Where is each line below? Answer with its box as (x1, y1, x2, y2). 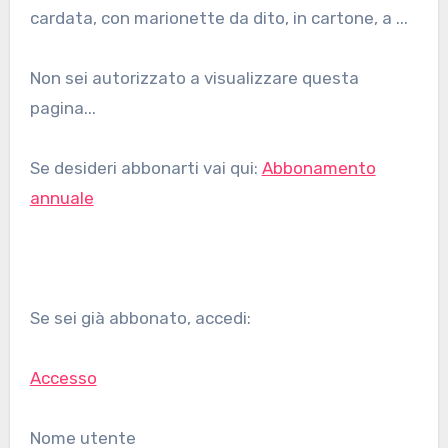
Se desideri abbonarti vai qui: (29, 158, 262, 179)
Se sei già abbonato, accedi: (29, 308, 251, 329)
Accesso (29, 368, 97, 389)
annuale (29, 188, 94, 209)
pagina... (29, 98, 96, 119)
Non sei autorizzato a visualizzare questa (29, 68, 41, 89)
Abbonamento (261, 158, 376, 179)
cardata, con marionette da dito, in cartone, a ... (29, 8, 408, 29)
